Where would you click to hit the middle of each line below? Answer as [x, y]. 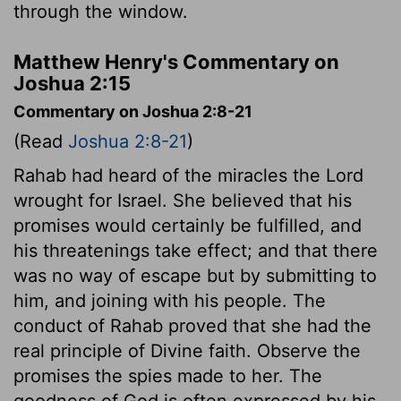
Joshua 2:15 [72, 83]
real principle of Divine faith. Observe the [187, 350]
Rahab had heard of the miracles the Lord [188, 175]
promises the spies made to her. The [168, 375]
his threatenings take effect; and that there [196, 250]
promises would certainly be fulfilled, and [188, 225]
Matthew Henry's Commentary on [176, 61]
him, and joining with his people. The [170, 300]
